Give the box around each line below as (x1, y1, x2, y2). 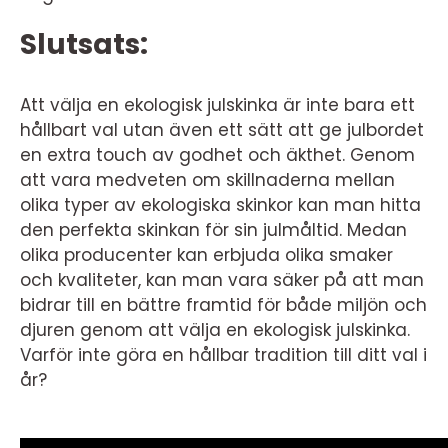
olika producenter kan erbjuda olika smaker (20, 243, 393, 267)
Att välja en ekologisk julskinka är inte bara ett (20, 93, 415, 117)
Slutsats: (20, 25, 148, 64)
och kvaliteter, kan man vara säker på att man (20, 268, 424, 292)
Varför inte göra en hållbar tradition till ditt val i (20, 343, 427, 367)
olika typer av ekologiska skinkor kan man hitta (20, 193, 421, 217)
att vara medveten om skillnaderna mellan (20, 168, 395, 192)
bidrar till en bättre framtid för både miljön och (20, 293, 427, 317)
